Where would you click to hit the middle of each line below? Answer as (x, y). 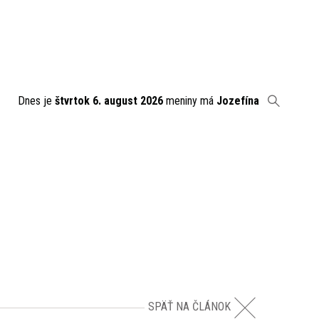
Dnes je (36, 101)
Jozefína (238, 101)
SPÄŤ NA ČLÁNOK (189, 307)
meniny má (190, 101)
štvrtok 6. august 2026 (109, 101)
